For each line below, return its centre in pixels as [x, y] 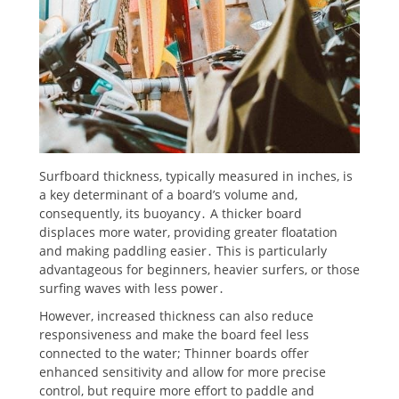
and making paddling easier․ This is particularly [183, 250]
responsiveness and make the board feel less [174, 334]
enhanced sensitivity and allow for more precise [183, 371]
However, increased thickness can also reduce [176, 315]
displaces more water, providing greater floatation [188, 232]
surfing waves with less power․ [132, 288]
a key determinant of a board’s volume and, [168, 194]
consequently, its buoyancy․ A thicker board [171, 213]
